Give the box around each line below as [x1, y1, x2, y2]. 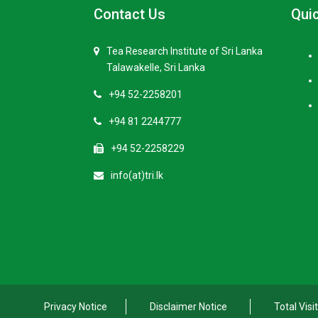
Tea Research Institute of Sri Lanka [106, 45, 263, 57]
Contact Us [94, 6, 165, 23]
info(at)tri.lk [111, 170, 163, 181]
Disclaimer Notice [149, 301, 227, 312]
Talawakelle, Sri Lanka [106, 62, 205, 73]
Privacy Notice [43, 301, 107, 312]
